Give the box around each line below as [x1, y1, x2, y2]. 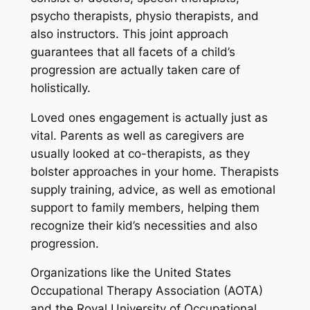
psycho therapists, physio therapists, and [30, 8, 259, 23]
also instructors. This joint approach [30, 26, 228, 41]
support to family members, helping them [30, 200, 259, 215]
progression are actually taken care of [30, 62, 240, 77]
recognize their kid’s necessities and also [30, 218, 257, 232]
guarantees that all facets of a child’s [30, 44, 235, 59]
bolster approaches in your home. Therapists [30, 164, 279, 179]
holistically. [30, 80, 91, 95]
